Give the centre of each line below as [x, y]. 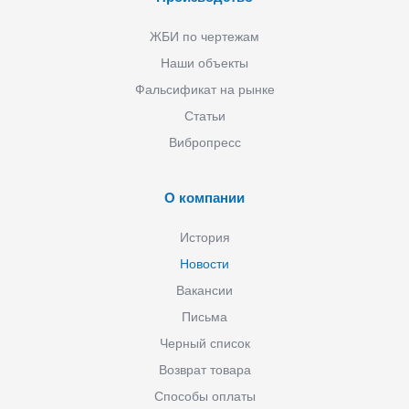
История [204, 238]
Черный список [204, 344]
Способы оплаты [204, 397]
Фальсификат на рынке [204, 90]
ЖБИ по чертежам [204, 37]
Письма [204, 317]
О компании [204, 198]
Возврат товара [204, 370]
